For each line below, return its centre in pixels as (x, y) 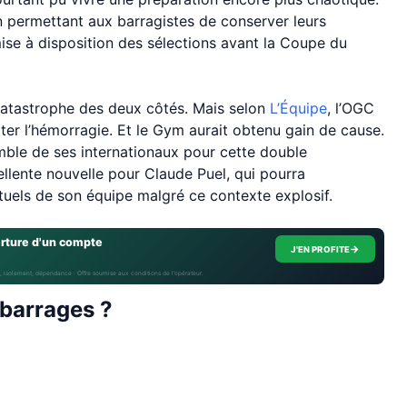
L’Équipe (298, 108)
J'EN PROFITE (320, 249)
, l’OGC (351, 108)
